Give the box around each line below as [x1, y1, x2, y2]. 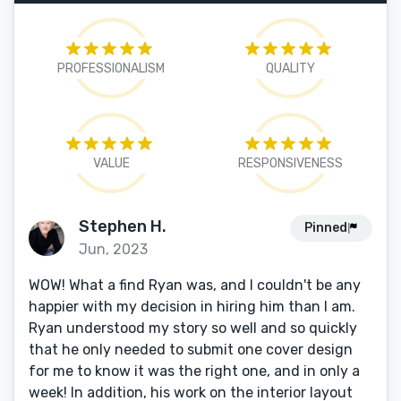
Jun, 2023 [79, 241, 148, 258]
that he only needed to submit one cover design [29, 341, 353, 358]
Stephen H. [79, 217, 166, 236]
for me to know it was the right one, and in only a [29, 363, 360, 380]
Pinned [304, 220, 347, 235]
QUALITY [265, 61, 315, 76]
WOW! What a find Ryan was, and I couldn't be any [29, 277, 361, 294]
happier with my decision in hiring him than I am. [29, 298, 355, 315]
